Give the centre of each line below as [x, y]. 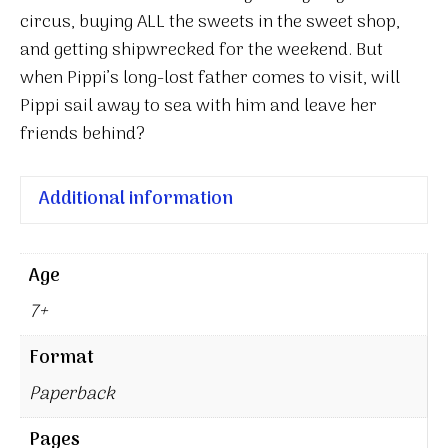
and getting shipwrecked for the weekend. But [201, 50]
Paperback [72, 394]
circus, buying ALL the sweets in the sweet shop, [210, 22]
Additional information [136, 199]
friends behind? [82, 134]
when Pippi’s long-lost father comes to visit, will [210, 78]
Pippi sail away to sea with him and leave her [198, 106]
